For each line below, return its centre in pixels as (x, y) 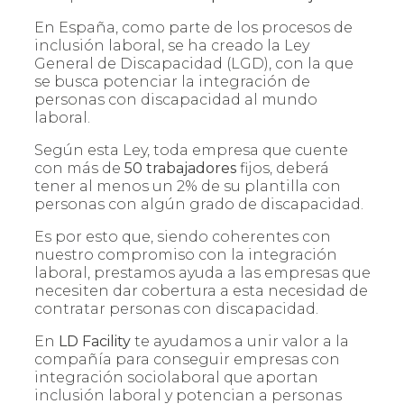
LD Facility (93, 342)
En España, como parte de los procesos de (193, 28)
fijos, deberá (283, 169)
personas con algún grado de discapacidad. (199, 205)
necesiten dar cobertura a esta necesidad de (201, 291)
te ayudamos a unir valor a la (240, 342)
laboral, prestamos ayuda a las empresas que (202, 273)
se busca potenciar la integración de (172, 82)
